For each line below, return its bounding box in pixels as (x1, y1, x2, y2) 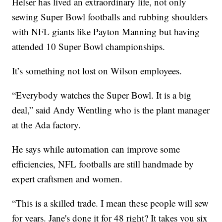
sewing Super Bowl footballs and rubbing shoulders (12, 10, 208, 23)
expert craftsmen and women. (12, 172, 123, 185)
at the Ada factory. (12, 118, 81, 131)
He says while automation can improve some (12, 143, 180, 156)
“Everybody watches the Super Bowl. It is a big (12, 89, 192, 102)
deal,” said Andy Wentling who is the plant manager (12, 104, 210, 116)
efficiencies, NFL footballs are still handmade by (12, 158, 194, 170)
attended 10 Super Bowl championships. (12, 40, 166, 53)
